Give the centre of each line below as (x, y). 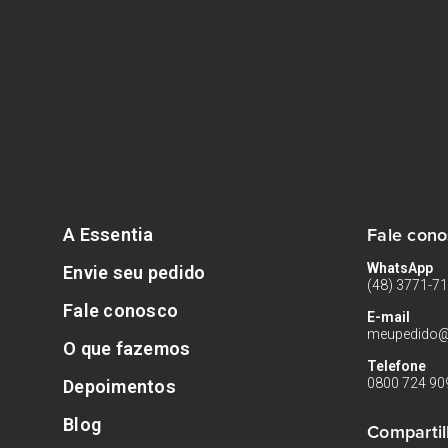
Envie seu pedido (134, 272)
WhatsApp (400, 268)
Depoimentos (119, 386)
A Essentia (108, 234)
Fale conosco (121, 310)
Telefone (396, 366)
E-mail (388, 317)
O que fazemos (127, 348)
